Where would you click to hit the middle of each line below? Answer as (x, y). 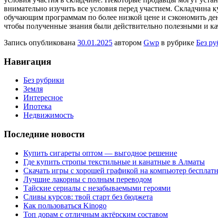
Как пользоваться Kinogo (65, 205)
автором (128, 42)
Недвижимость (48, 115)
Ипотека (37, 107)
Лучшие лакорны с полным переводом (88, 179)
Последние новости (44, 134)
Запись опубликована (41, 42)
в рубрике (178, 42)
